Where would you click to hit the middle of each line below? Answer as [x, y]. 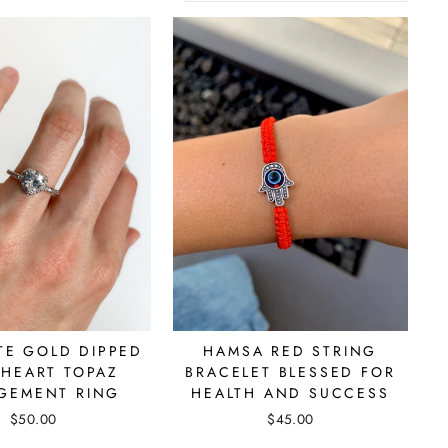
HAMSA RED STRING [290, 350]
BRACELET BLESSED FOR [290, 371]
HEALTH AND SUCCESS [290, 392]
